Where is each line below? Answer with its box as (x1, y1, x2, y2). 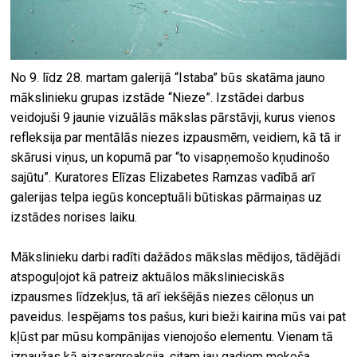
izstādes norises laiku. (10, 209, 138, 225)
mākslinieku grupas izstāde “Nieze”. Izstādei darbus (10, 89, 305, 105)
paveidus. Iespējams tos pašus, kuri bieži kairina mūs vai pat (10, 308, 347, 324)
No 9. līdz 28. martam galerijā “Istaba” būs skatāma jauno (10, 69, 326, 85)
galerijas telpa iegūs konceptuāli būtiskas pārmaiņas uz (10, 189, 323, 205)
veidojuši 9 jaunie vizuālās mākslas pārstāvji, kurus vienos (10, 109, 336, 125)
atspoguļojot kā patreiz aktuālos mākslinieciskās (10, 269, 285, 284)
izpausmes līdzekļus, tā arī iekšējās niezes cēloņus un (10, 288, 315, 304)
